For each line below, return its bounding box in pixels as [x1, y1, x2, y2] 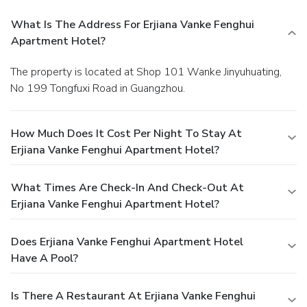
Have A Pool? [11, 250, 78, 266]
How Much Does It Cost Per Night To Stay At [11, 125, 242, 141]
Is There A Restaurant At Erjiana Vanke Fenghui [11, 288, 256, 304]
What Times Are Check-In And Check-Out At [11, 180, 244, 195]
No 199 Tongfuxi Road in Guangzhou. [10, 80, 185, 96]
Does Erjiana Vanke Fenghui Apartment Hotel [11, 234, 243, 249]
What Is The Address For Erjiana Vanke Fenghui [11, 16, 254, 32]
